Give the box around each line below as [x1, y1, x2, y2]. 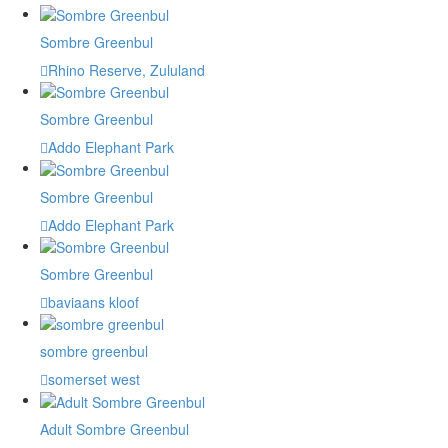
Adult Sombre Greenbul [40, 418, 189, 439]
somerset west [48, 369, 140, 390]
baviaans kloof [48, 291, 139, 312]
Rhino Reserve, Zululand [48, 59, 205, 80]
